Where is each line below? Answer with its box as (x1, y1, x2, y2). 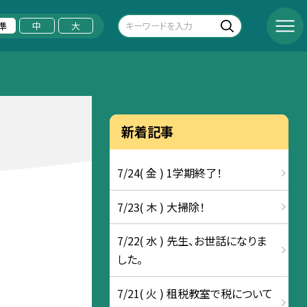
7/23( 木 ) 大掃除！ (117, 198, 206, 215)
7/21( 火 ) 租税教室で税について (117, 284, 273, 302)
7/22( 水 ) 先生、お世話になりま (117, 232, 267, 249)
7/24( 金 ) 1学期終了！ (117, 164, 223, 181)
